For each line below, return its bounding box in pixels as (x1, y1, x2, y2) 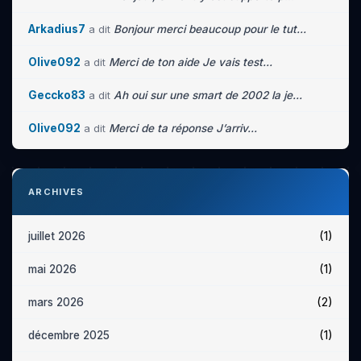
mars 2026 (28, 296, 84, 309)
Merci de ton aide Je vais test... (109, 56, 272, 68)
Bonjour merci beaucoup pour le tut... (114, 23, 306, 35)
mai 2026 (28, 263, 77, 276)
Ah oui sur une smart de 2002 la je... (114, 89, 302, 102)
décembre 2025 (28, 329, 110, 342)
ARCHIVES (28, 186, 85, 197)
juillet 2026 (28, 230, 85, 243)
